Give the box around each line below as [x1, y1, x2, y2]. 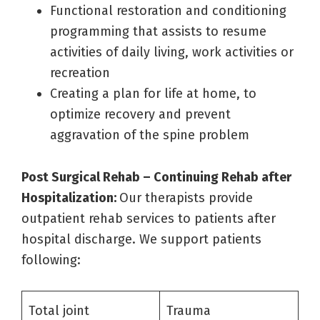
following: [21, 251, 81, 268]
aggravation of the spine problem [50, 126, 249, 143]
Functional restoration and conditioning [50, 2, 286, 19]
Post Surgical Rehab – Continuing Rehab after [21, 169, 291, 185]
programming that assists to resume [50, 23, 266, 39]
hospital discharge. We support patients [21, 231, 261, 247]
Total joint [29, 302, 89, 319]
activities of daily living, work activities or [50, 44, 294, 60]
